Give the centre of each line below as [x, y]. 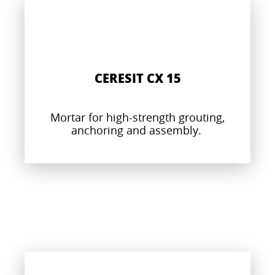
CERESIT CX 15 [137, 78]
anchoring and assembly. [137, 130]
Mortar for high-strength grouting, [137, 117]
